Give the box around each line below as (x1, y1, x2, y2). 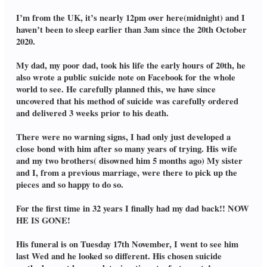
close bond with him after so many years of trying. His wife (15, 142, 237, 156)
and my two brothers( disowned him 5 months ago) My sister (15, 154, 243, 167)
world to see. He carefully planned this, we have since (15, 83, 216, 96)
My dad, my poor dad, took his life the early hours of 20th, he (15, 59, 246, 72)
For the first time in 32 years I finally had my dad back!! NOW (15, 202, 249, 215)
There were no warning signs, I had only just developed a (15, 131, 231, 144)
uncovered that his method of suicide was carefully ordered (15, 95, 238, 108)
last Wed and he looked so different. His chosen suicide (15, 250, 222, 263)
